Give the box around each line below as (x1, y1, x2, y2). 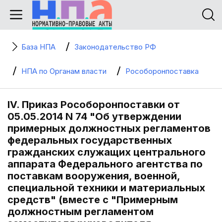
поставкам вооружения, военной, (7, 170, 180, 182)
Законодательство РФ (74, 42, 156, 52)
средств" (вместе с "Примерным (7, 194, 178, 206)
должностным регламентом (7, 206, 154, 218)
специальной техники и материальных (7, 182, 205, 194)
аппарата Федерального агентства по (7, 158, 203, 170)
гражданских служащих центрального (7, 146, 206, 158)
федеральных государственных (7, 134, 172, 146)
